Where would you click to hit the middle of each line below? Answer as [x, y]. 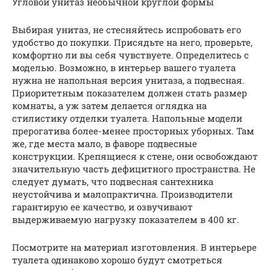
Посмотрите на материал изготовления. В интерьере [134, 247]
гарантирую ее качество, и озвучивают [102, 206]
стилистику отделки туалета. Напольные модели [127, 118]
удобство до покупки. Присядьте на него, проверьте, [132, 42]
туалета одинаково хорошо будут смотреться [117, 259]
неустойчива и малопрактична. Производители [122, 194]
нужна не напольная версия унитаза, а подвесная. [128, 80]
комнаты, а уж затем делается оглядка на [109, 105]
